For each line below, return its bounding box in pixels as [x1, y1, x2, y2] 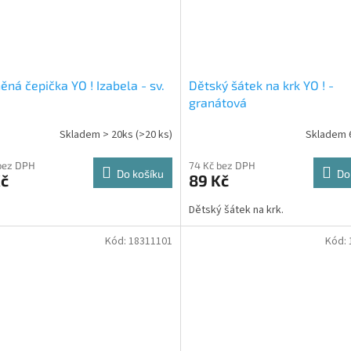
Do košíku [116, 167, 164, 181]
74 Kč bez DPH [188, 159, 255, 172]
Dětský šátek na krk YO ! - [188, 78, 334, 93]
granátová [188, 95, 247, 110]
